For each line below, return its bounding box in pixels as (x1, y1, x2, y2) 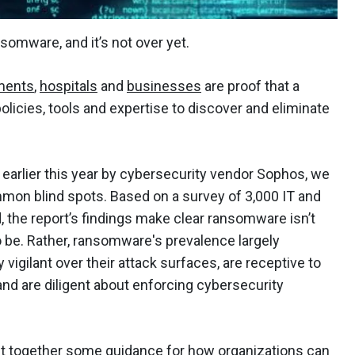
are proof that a (201, 78, 300, 95)
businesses (127, 78, 201, 95)
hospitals (40, 78, 97, 95)
